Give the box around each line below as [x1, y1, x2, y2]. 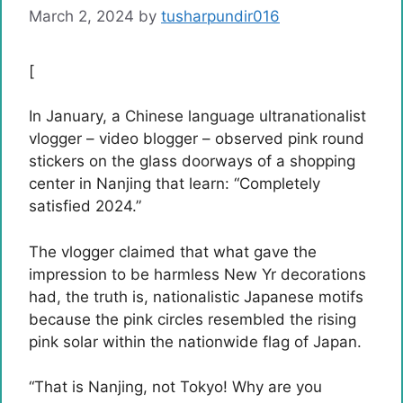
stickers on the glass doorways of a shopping [29, 152, 355, 170]
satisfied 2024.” [29, 197, 141, 215]
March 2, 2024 [29, 6, 134, 25]
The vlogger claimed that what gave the [29, 242, 317, 261]
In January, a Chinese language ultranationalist [29, 107, 366, 125]
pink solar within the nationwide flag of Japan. [29, 332, 362, 351]
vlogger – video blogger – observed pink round [29, 130, 364, 148]
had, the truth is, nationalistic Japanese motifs [29, 287, 363, 306]
